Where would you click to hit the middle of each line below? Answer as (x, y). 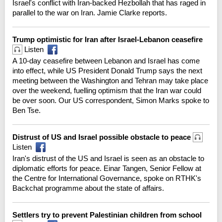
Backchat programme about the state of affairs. (88, 188)
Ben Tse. (27, 110)
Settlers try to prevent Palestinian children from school (108, 215)
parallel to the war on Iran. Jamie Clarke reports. (90, 12)
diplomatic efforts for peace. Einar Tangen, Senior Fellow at (107, 168)
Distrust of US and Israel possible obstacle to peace (103, 137)
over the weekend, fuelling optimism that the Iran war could (107, 90)
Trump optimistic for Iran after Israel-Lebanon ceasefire (109, 39)
